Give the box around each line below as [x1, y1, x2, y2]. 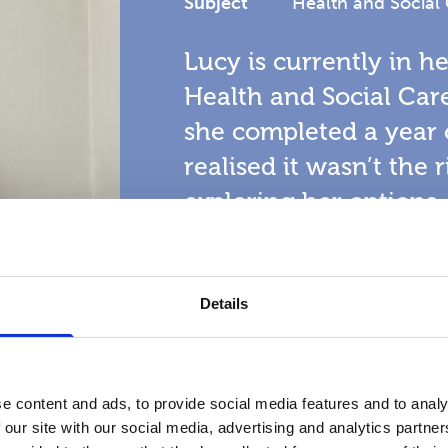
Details [199, 294, 249, 312]
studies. [183, 255, 273, 287]
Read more [197, 358, 299, 383]
